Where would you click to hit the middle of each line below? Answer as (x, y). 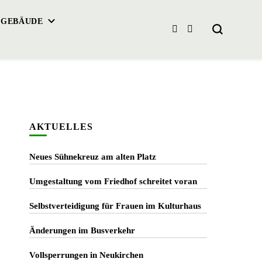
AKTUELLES (61, 127)
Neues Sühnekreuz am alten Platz (92, 157)
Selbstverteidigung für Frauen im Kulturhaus (115, 206)
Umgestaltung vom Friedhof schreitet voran (113, 181)
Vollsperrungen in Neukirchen (86, 255)
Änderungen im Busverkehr (82, 230)
